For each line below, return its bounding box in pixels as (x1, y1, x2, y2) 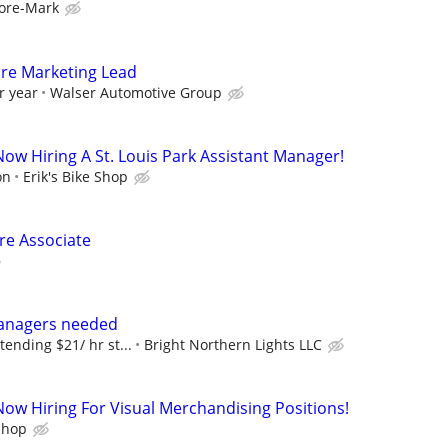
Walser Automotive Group (50, 82, 222, 102)
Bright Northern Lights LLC (144, 335, 322, 355)
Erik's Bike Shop (23, 166, 128, 186)
